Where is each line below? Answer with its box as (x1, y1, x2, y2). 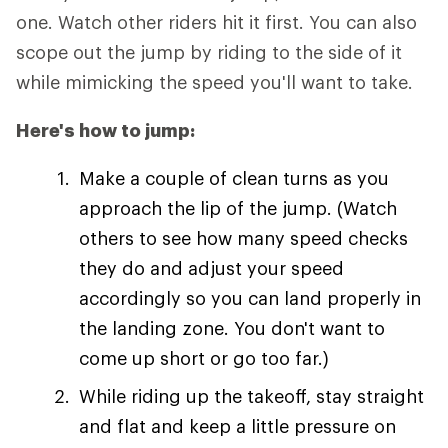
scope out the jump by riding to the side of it (16, 41, 402, 63)
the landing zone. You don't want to (79, 317, 385, 339)
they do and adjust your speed (79, 257, 344, 279)
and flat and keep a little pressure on (79, 415, 396, 437)
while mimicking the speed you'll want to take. (16, 71, 413, 93)
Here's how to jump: (16, 119, 195, 141)
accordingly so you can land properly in (79, 287, 421, 309)
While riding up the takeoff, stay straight (79, 385, 424, 407)
